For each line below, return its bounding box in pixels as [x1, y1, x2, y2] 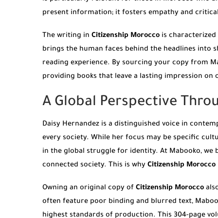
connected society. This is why [42, 161, 147, 169]
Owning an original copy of [42, 184, 136, 192]
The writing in [42, 32, 91, 40]
